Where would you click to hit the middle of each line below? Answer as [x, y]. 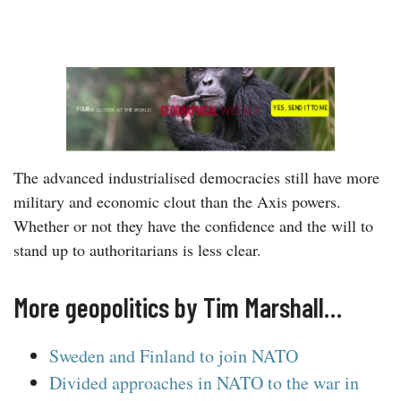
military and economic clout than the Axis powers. [177, 201]
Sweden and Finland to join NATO [174, 356]
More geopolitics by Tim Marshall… [178, 307]
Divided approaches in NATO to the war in [204, 383]
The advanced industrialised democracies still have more [196, 177]
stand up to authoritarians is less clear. [140, 249]
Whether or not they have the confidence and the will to [193, 225]
